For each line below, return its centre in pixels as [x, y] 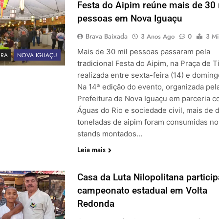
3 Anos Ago [157, 37]
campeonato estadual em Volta [142, 191]
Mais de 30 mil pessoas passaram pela [143, 52]
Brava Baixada [106, 36]
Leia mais [91, 150]
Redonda [96, 204]
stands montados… [109, 134]
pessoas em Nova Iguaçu [130, 19]
